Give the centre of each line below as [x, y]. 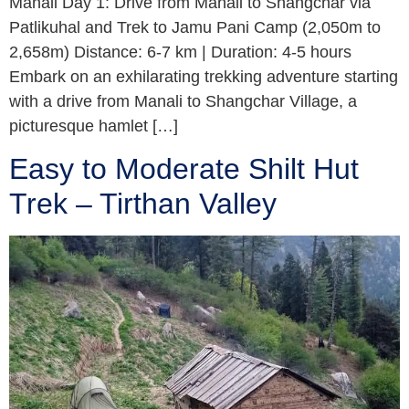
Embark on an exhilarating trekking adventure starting [204, 77]
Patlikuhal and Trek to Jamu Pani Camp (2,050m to [195, 28]
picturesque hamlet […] [94, 126]
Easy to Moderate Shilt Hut [184, 169]
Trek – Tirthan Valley [143, 204]
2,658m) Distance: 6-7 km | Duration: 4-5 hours [180, 52]
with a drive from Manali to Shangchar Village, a [183, 102]
